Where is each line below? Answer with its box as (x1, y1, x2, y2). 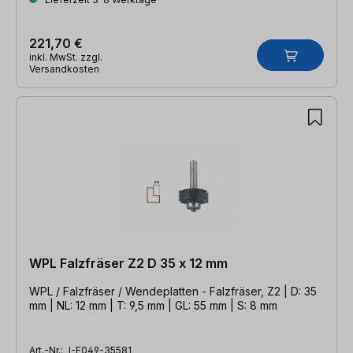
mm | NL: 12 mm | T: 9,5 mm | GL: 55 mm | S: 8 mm (29, 298, 277, 312)
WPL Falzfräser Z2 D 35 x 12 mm (29, 255, 228, 271)
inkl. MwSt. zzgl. (29, 50, 102, 63)
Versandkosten (29, 62, 99, 75)
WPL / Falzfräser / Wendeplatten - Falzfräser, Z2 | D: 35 (29, 284, 317, 298)
